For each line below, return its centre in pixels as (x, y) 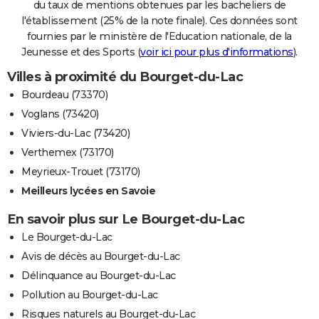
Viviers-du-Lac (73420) (75, 133)
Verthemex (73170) (68, 152)
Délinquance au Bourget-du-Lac (99, 275)
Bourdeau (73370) (64, 94)
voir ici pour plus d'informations (217, 52)
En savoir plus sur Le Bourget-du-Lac (126, 219)
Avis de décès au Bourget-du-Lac (101, 256)
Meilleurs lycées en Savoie (88, 190)
